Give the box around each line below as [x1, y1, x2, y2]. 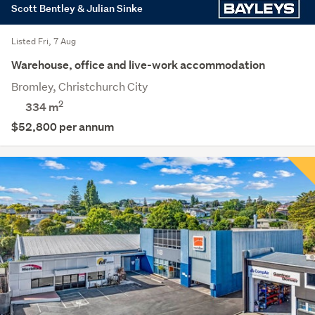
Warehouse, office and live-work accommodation [11, 57, 265, 72]
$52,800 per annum [11, 119, 114, 134]
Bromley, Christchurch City [11, 78, 148, 94]
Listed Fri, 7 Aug [11, 34, 76, 47]
